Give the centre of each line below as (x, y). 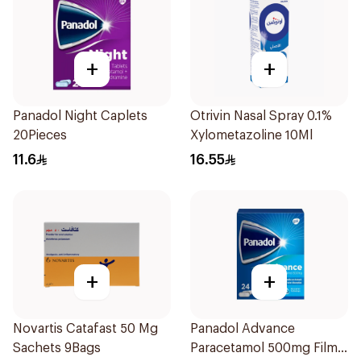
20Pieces (40, 135)
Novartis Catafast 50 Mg (85, 329)
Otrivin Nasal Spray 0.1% (261, 116)
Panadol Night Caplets (80, 116)
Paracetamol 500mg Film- (266, 348)
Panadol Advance (243, 329)
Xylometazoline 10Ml (251, 135)
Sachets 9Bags (57, 348)
